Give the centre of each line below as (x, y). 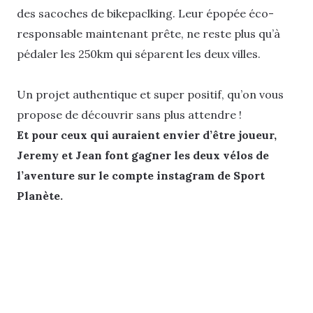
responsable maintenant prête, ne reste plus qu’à (148, 34)
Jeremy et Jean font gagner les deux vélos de (143, 155)
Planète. (40, 196)
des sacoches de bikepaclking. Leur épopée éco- (145, 13)
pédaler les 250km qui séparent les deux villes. (139, 54)
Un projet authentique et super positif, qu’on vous (150, 95)
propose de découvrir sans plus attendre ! (129, 115)
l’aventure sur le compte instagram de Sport (141, 176)
